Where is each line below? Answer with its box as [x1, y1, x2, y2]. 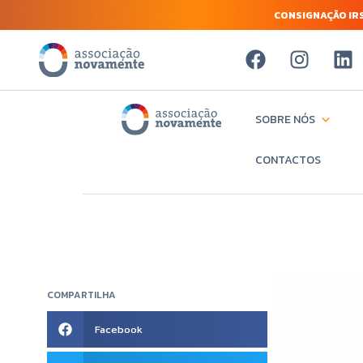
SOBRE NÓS [254, 111, 315, 128]
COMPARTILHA [47, 288, 116, 302]
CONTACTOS [254, 152, 321, 169]
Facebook [94, 322, 143, 337]
